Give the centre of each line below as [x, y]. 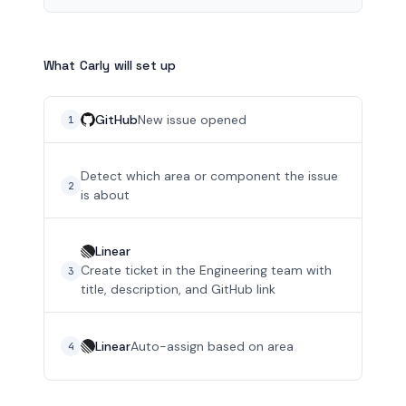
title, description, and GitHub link [178, 289]
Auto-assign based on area [212, 346]
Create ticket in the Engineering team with [206, 270]
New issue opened [192, 119]
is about [105, 195]
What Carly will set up [110, 65]
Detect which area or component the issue [209, 176]
